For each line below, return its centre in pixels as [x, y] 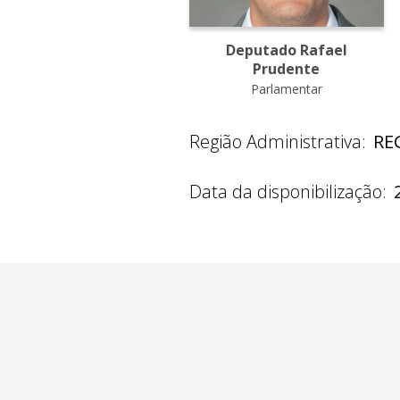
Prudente [287, 68]
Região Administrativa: [278, 141]
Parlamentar [286, 88]
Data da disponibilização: [288, 191]
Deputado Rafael [286, 50]
